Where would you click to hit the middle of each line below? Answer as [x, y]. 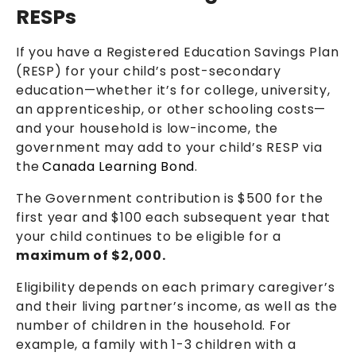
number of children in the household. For [154, 326]
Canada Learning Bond [118, 167]
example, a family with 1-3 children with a [156, 345]
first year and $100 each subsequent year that [173, 218]
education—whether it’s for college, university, [173, 91]
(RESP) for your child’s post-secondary [149, 72]
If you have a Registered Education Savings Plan [178, 52]
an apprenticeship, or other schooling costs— [171, 110]
